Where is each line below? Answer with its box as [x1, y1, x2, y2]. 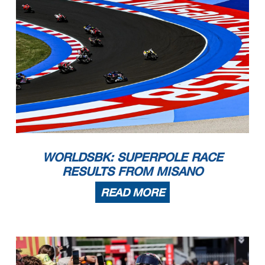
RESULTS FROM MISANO [62, 163, 203, 178]
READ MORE [101, 185, 164, 199]
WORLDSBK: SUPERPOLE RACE [42, 149, 223, 164]
